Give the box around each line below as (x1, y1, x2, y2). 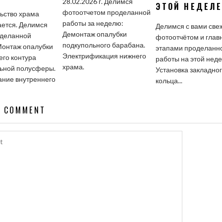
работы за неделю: (62, 19, 124, 27)
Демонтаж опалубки (62, 30, 127, 38)
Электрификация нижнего (62, 52, 147, 60)
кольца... (156, 76, 183, 85)
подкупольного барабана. (62, 41, 146, 49)
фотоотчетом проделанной (62, 8, 151, 16)
